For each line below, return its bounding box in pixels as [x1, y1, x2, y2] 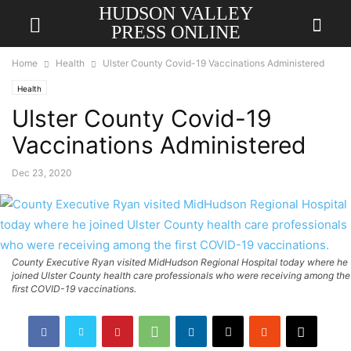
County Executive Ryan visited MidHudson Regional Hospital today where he [12, 256, 348, 268]
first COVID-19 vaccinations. [12, 283, 136, 295]
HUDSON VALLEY [98, 3, 253, 24]
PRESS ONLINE [110, 22, 241, 42]
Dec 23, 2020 [12, 167, 72, 179]
